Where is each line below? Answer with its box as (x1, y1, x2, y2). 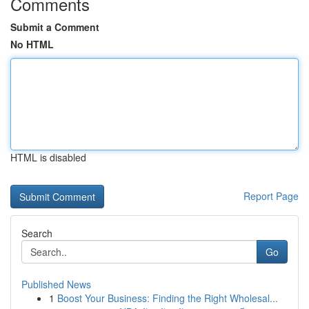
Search (21, 226, 52, 240)
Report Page (243, 189, 299, 203)
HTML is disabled (10, 150, 86, 164)
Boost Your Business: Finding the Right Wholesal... (57, 291, 278, 305)
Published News (21, 277, 91, 291)
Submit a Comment (10, 20, 99, 34)
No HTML (10, 37, 54, 51)
